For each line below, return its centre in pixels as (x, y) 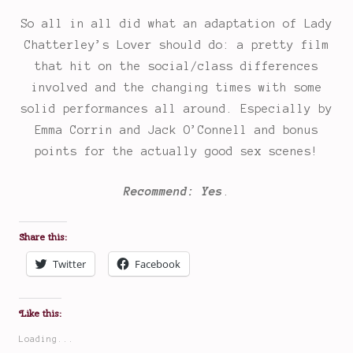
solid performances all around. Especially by (176, 109)
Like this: (40, 314)
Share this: (43, 238)
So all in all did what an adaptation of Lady (176, 24)
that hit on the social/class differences (176, 67)
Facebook (158, 264)
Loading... (46, 339)
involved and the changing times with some (176, 88)
